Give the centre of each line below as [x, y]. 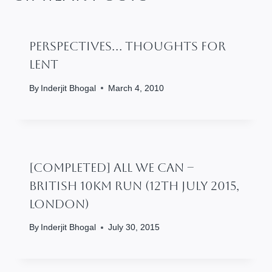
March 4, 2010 [136, 88]
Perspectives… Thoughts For [127, 46]
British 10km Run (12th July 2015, [134, 185]
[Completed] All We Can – [112, 167]
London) [59, 204]
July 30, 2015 [134, 228]
